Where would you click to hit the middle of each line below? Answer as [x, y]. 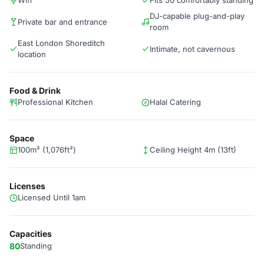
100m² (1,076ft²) [47, 150]
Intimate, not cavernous [192, 49]
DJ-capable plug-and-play [197, 16]
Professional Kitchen [55, 102]
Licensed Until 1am [52, 197]
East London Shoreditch [61, 43]
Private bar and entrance [62, 22]
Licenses [27, 186]
